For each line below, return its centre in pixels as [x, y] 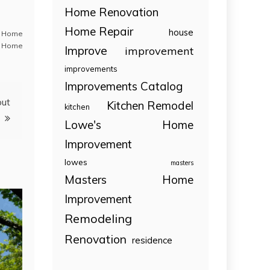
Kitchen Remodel [150, 105]
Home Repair [99, 31]
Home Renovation [112, 12]
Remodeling [99, 218]
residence [152, 240]
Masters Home [129, 179]
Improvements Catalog [124, 86]
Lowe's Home [129, 124]
